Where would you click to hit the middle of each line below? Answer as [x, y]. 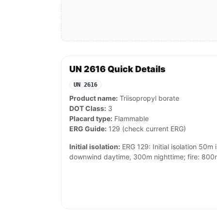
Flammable [131, 119]
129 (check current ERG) [146, 129]
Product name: [93, 98]
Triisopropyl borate [148, 98]
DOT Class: [88, 108]
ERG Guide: [88, 129]
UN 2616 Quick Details [117, 69]
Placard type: [91, 119]
